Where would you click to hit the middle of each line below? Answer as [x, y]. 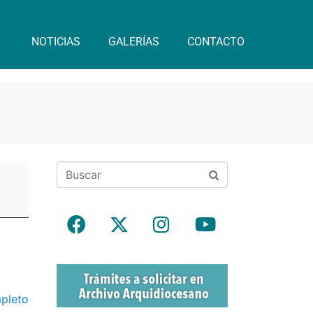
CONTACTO [216, 42]
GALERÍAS [133, 42]
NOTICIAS [56, 42]
